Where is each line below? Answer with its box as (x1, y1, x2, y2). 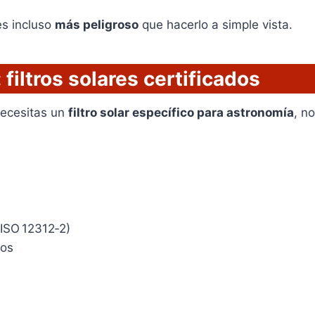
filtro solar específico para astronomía (68, 105, 294, 120)
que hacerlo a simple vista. (139, 18, 292, 32)
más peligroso (55, 18, 139, 32)
